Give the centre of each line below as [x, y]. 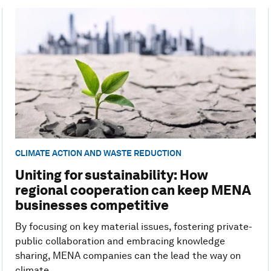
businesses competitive [92, 205]
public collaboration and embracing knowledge [120, 241]
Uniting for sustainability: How [111, 175]
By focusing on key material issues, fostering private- [133, 227]
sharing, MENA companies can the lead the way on [128, 256]
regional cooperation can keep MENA [133, 190]
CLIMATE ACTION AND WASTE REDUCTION [98, 153]
